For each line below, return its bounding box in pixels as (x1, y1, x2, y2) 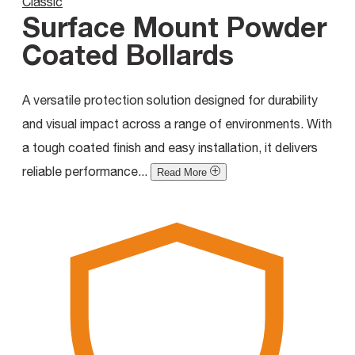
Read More (157, 166, 207, 178)
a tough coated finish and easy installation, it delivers (22, 139, 318, 155)
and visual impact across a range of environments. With (22, 116, 332, 131)
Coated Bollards (22, 37, 234, 71)
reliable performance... (22, 163, 151, 178)
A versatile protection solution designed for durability (22, 92, 318, 107)
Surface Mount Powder (22, 10, 327, 44)
